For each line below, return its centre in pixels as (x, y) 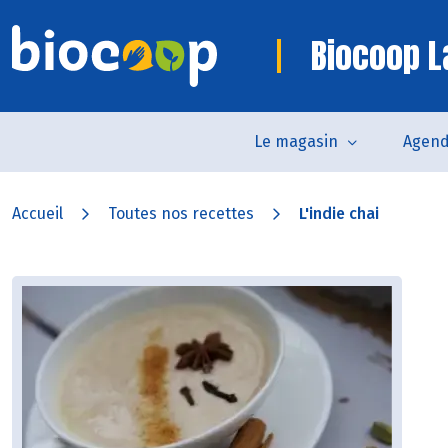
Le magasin (295, 141)
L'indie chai (339, 213)
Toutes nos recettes (181, 213)
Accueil (37, 213)
